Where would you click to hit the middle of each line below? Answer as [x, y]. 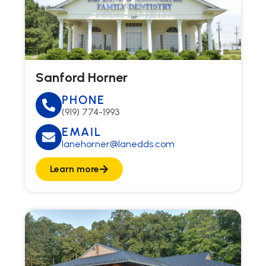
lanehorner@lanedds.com [118, 144]
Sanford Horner [82, 77]
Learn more [75, 169]
